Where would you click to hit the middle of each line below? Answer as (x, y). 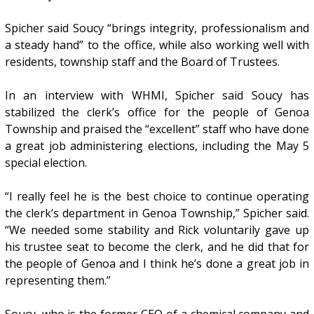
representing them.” (57, 280)
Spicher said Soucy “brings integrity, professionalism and (157, 28)
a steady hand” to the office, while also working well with (157, 45)
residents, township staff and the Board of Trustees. (142, 61)
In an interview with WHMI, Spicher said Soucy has (157, 95)
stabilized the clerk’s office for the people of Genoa (157, 112)
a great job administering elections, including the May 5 (157, 145)
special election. (46, 162)
